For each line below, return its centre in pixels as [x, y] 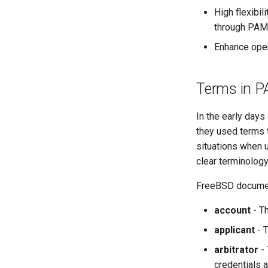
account [232, 210]
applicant [234, 230]
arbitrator [236, 250]
